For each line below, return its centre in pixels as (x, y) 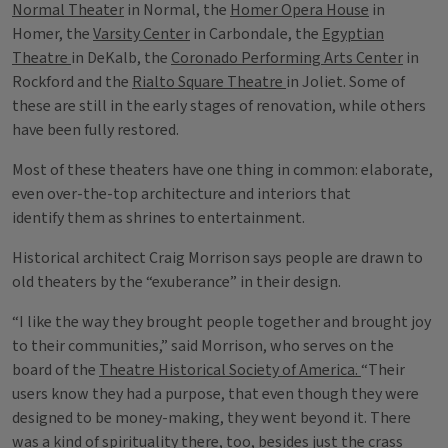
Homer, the (52, 34)
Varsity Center (141, 34)
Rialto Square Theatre (209, 82)
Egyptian (353, 34)
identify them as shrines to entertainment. (158, 218)
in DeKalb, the (121, 58)
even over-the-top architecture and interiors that (181, 194)
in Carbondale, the (256, 34)
